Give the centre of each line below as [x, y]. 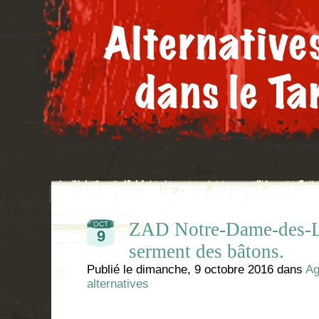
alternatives [118, 284]
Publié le [111, 270]
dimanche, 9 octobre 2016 [205, 270]
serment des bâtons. [206, 251]
